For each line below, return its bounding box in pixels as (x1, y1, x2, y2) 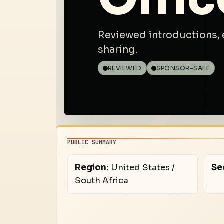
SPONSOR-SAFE (156, 64, 210, 72)
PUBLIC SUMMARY (67, 138, 117, 146)
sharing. (98, 43, 138, 56)
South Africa (74, 175, 128, 186)
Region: (74, 162, 109, 173)
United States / (108, 162, 175, 173)
